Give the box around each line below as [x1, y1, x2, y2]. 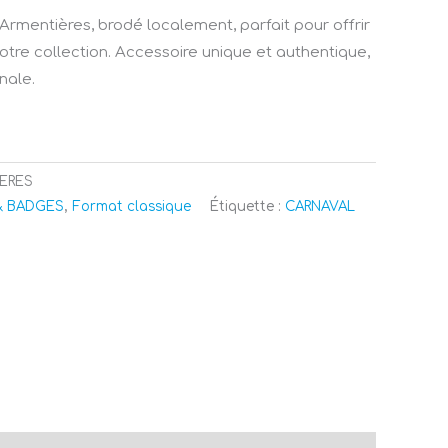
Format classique [72, 199, 191, 215]
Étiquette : [210, 199, 285, 215]
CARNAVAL [285, 199, 355, 215]
